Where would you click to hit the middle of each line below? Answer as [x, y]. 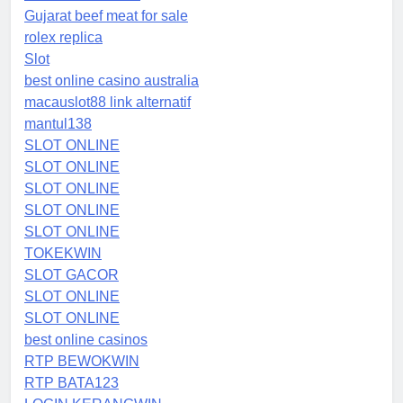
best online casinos [86, 340]
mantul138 [58, 124]
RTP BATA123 [72, 383]
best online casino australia [112, 81]
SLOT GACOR [72, 275]
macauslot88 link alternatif [107, 103]
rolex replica [63, 38]
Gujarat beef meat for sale [106, 16]
